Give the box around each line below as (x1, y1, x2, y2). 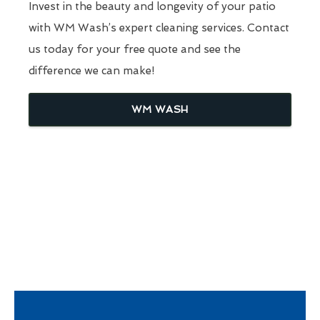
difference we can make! (29, 64, 154, 77)
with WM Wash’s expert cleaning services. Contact (29, 21, 289, 34)
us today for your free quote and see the (29, 42, 241, 56)
